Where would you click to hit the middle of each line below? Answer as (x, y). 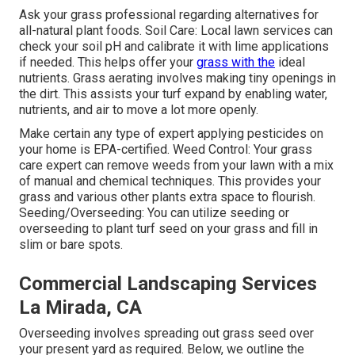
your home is (56, 150)
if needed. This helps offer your (108, 63)
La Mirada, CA (80, 308)
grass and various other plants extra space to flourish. (167, 197)
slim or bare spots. (71, 245)
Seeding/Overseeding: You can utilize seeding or (154, 213)
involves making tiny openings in (244, 78)
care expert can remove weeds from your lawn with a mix (176, 166)
